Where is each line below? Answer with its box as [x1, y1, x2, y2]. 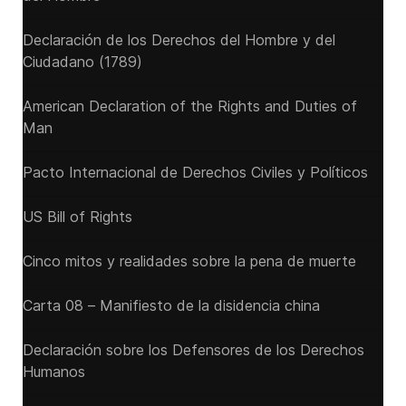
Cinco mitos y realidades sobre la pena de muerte [23, 252, 356, 270]
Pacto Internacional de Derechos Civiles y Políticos [23, 163, 368, 181]
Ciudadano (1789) [23, 53, 142, 71]
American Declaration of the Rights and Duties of [23, 97, 357, 115]
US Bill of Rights [23, 208, 132, 226]
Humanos [23, 362, 85, 381]
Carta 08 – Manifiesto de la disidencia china [23, 296, 320, 314]
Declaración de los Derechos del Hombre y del [23, 31, 335, 49]
